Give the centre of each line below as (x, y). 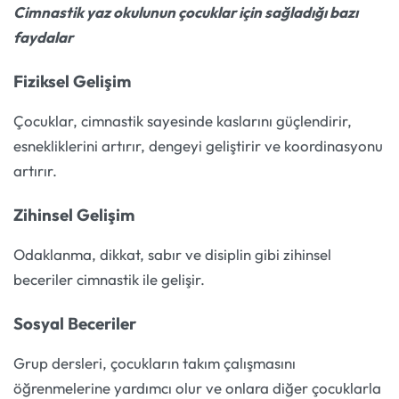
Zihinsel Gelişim (74, 214)
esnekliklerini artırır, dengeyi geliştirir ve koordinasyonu (198, 146)
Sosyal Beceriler (75, 323)
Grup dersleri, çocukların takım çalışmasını (155, 363)
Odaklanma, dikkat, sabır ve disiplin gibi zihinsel (172, 255)
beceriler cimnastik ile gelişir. (109, 280)
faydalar (43, 37)
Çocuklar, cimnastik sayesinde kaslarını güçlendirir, (183, 121)
